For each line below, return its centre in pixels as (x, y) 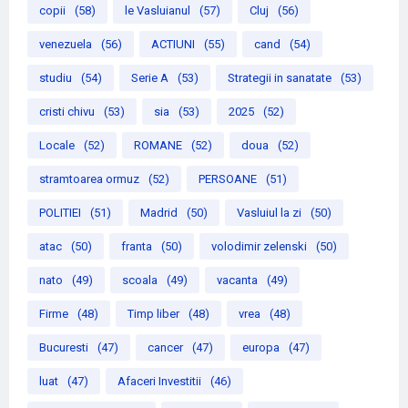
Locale (57, 145)
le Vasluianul (158, 10)
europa (261, 347)
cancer (165, 347)
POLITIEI (60, 212)
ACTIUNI (173, 44)
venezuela (66, 44)
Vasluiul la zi (269, 212)
